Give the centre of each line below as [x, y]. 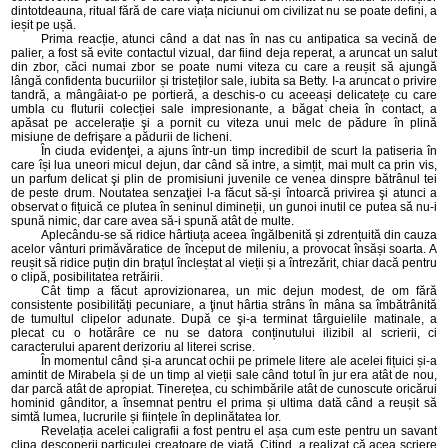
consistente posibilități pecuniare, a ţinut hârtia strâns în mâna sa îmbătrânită [224, 305]
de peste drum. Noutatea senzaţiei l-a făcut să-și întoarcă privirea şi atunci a [224, 193]
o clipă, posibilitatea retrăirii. [87, 277]
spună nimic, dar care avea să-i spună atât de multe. [152, 221]
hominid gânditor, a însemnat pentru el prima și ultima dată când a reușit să [224, 403]
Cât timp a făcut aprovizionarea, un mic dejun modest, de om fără [239, 291]
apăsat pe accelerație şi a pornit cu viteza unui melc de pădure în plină [224, 123]
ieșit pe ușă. [43, 25]
